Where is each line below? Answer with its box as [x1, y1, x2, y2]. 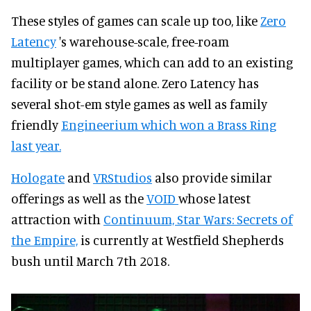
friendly [11, 117, 61, 133]
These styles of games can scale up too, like [11, 12, 260, 29]
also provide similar [152, 169, 272, 186]
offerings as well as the [11, 190, 146, 207]
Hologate [11, 169, 65, 186]
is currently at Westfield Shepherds [78, 232, 284, 249]
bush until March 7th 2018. [11, 253, 169, 269]
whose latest [178, 190, 251, 207]
